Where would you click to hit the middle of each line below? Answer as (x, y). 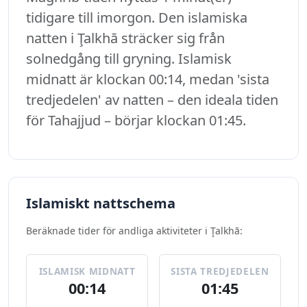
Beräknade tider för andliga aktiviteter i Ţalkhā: (134, 231)
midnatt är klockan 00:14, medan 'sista (148, 79)
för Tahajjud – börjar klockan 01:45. (136, 121)
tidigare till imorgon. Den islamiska (137, 18)
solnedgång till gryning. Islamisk (129, 59)
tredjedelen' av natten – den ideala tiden (152, 100)
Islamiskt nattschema (101, 204)
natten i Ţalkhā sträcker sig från (125, 38)
